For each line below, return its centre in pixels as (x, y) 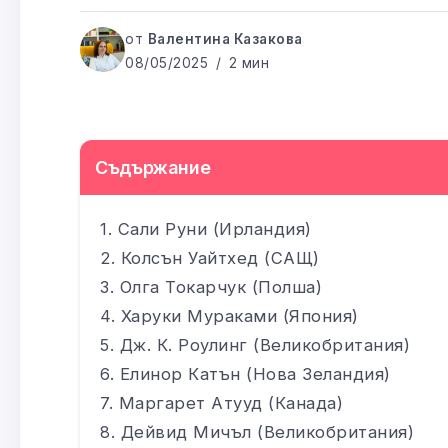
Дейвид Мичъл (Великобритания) (267, 431)
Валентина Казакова (225, 38)
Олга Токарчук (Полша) (220, 286)
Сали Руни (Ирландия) (214, 228)
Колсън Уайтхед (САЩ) (220, 257)
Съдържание (153, 167)
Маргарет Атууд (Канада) (230, 402)
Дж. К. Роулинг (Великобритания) (264, 344)
